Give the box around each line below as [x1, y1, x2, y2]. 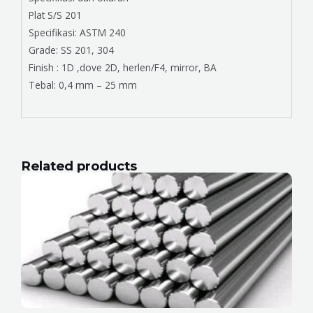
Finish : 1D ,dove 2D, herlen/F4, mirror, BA [29, 60, 217, 74]
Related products [21, 157, 137, 174]
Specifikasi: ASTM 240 [29, 25, 126, 39]
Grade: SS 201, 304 [29, 43, 114, 57]
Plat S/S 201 [29, 8, 82, 22]
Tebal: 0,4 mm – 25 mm [29, 78, 137, 92]
